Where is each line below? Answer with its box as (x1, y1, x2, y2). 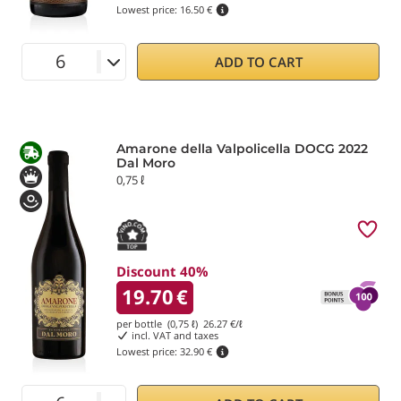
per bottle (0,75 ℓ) (116, 316, 203, 330)
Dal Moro (116, 154, 175, 171)
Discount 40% (116, 261, 209, 280)
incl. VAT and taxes (128, 328, 218, 342)
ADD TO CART (214, 52, 303, 71)
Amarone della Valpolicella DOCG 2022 (116, 140, 368, 157)
